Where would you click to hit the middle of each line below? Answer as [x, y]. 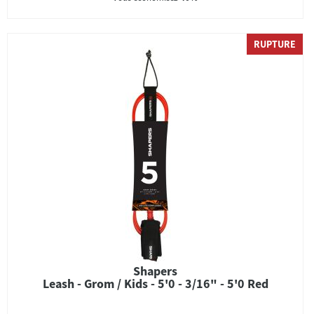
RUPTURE [275, 44]
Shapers [155, 271]
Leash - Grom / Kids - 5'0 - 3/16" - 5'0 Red [155, 284]
